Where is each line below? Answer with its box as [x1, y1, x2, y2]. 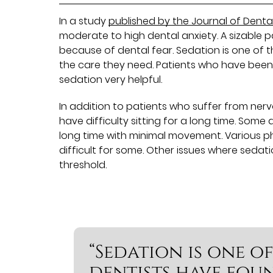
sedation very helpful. [59, 72, 163, 87]
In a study [59, 13, 109, 28]
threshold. [59, 157, 107, 172]
